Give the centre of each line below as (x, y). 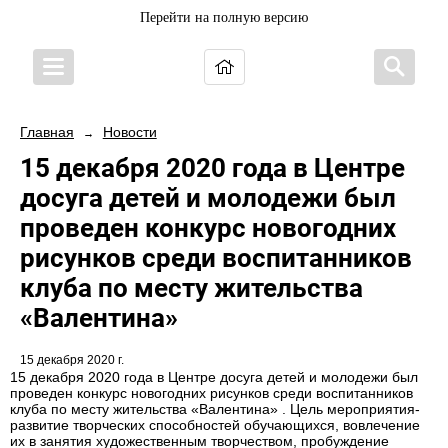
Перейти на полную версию (224, 17)
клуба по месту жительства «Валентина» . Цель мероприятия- (215, 409)
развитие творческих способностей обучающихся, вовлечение (215, 425)
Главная (47, 132)
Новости (129, 132)
